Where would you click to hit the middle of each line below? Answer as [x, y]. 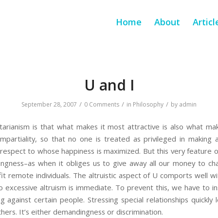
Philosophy [148, 104]
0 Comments [102, 104]
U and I [109, 85]
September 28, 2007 [49, 104]
